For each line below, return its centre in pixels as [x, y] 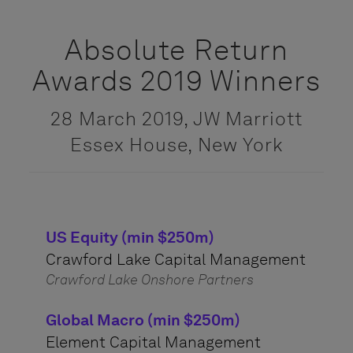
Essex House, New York [176, 145]
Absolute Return [176, 50]
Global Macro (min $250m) [143, 320]
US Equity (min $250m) [130, 237]
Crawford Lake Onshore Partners [149, 280]
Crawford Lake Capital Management [175, 259]
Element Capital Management [153, 342]
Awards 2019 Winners [176, 80]
